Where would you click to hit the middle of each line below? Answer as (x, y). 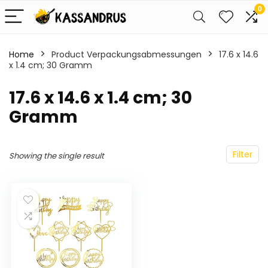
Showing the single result (57, 156)
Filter (243, 154)
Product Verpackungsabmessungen (127, 54)
